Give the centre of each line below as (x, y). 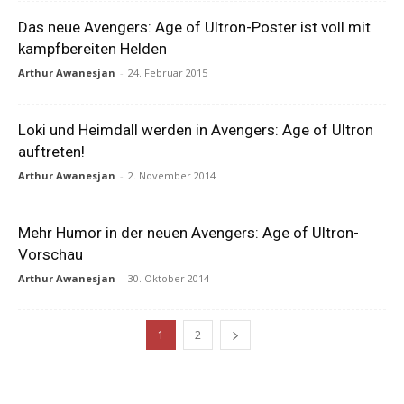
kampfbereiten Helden (92, 49)
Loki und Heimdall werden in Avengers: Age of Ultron (196, 130)
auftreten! (51, 151)
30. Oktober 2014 (169, 278)
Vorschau (50, 254)
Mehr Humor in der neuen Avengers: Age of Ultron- (188, 233)
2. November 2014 (172, 175)
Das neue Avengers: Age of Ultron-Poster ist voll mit (194, 27)
